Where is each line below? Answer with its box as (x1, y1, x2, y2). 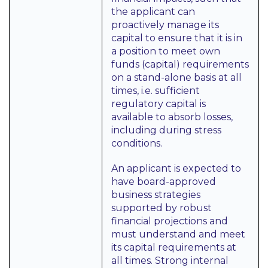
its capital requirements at (111, 242, 236, 253)
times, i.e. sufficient (111, 85, 200, 96)
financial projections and (111, 215, 228, 227)
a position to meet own (111, 45, 220, 57)
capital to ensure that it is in (111, 32, 242, 44)
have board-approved (111, 176, 216, 187)
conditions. (111, 138, 162, 149)
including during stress (111, 124, 221, 136)
